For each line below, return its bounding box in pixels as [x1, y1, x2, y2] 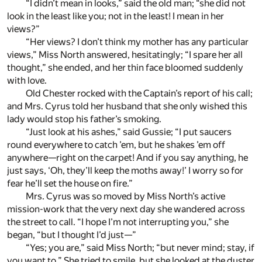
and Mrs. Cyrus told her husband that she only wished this [7, 101, 247, 112]
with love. [7, 75, 47, 87]
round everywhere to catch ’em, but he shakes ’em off [7, 139, 225, 151]
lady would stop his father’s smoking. [7, 113, 161, 125]
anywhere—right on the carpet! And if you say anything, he [7, 152, 248, 164]
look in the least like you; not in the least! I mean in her [7, 11, 224, 22]
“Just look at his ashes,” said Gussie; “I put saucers [26, 126, 232, 138]
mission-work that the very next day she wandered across [7, 204, 245, 215]
